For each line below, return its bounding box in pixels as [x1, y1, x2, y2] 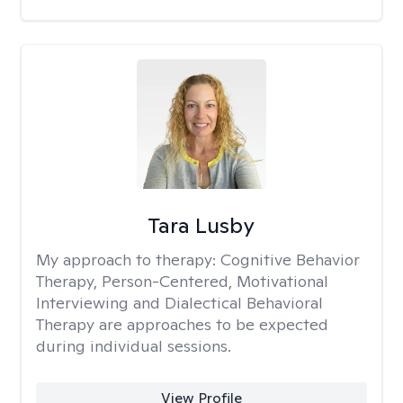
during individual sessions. [36, 336, 231, 356]
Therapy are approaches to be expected [36, 314, 328, 335]
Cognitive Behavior [220, 249, 360, 270]
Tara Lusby [148, 211, 255, 239]
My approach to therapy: [36, 249, 220, 270]
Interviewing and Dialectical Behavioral [36, 292, 323, 313]
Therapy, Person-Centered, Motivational [36, 271, 328, 291]
